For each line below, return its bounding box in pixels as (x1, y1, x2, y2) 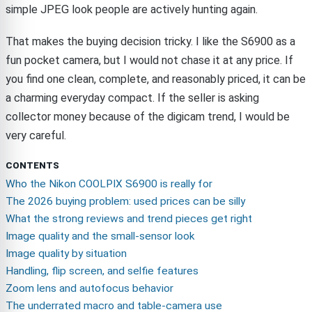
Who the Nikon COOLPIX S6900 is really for (6, 177, 212, 190)
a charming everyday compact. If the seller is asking (6, 91, 259, 104)
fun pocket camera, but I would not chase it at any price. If (6, 53, 293, 67)
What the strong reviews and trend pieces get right (6, 212, 252, 225)
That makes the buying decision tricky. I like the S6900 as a (6, 34, 295, 48)
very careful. (6, 128, 66, 142)
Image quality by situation (6, 247, 127, 260)
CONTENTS (6, 159, 59, 171)
